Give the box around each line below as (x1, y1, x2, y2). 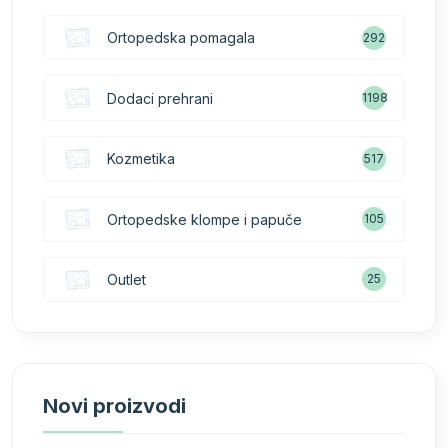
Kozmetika (107, 150, 175, 168)
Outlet (107, 270, 146, 288)
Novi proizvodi (43, 394, 186, 419)
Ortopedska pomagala (107, 29, 255, 47)
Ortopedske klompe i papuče (107, 210, 302, 228)
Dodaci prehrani (107, 89, 213, 107)
